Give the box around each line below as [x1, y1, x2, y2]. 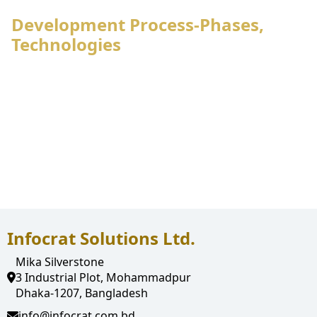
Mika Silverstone [16, 254, 104, 270]
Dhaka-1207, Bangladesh [16, 285, 148, 301]
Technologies [11, 33, 121, 56]
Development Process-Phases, [11, 13, 264, 36]
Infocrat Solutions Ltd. [7, 226, 195, 250]
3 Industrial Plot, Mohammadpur [16, 270, 191, 285]
